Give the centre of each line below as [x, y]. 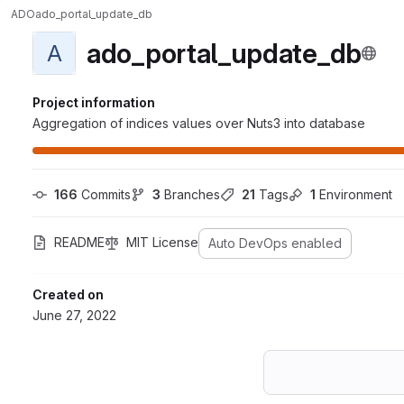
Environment [354, 194]
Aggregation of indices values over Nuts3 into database [199, 123]
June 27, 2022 [74, 315]
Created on [68, 294]
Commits [104, 194]
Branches [190, 194]
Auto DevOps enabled [275, 243]
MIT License [162, 242]
